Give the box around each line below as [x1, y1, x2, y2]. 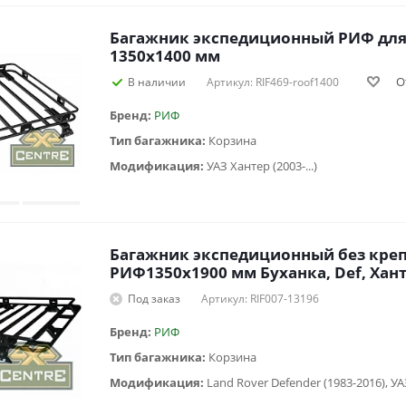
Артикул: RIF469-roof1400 [207, 73, 339, 90]
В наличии [128, 73, 186, 90]
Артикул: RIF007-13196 [201, 290, 319, 306]
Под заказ [128, 290, 180, 306]
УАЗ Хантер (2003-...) [207, 157, 317, 174]
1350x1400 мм [110, 44, 220, 66]
